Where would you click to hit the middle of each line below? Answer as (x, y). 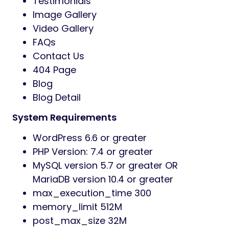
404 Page (54, 70)
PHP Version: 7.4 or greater (93, 152)
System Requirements (64, 118)
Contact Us (59, 56)
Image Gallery (65, 15)
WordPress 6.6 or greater (90, 138)
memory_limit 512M (77, 207)
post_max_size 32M (80, 221)
